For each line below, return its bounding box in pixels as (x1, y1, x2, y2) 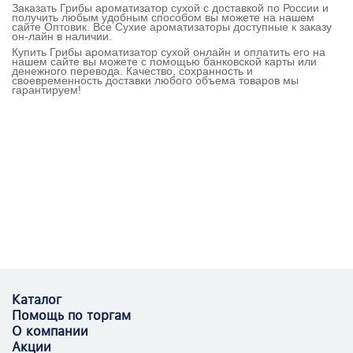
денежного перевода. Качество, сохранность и (12, 65, 253, 78)
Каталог (12, 292, 61, 307)
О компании (12, 324, 88, 339)
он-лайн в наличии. (12, 30, 112, 43)
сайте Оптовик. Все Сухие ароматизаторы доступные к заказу (12, 20, 332, 34)
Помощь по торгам (12, 308, 131, 323)
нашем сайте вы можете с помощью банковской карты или (12, 55, 317, 69)
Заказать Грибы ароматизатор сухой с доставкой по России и (12, 2, 329, 15)
